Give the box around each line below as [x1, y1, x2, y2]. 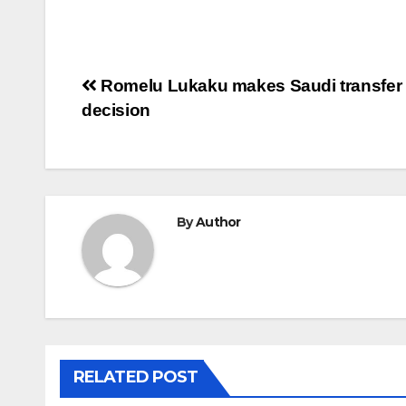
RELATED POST [73, 366, 198, 387]
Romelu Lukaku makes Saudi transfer [96, 75, 402, 95]
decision [82, 100, 150, 120]
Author [195, 213, 241, 230]
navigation [81, 111, 227, 147]
